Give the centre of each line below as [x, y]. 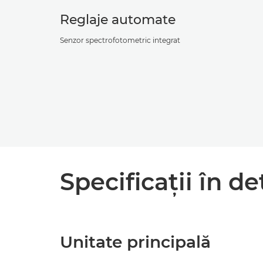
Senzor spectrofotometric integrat [120, 40]
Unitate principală [135, 242]
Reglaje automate [118, 20]
